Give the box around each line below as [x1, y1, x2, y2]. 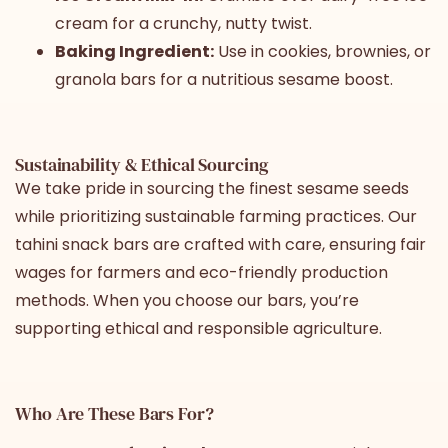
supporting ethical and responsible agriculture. [15, 316, 382, 340]
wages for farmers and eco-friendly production [15, 260, 388, 284]
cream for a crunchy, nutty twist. [55, 11, 312, 35]
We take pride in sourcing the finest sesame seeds [15, 176, 409, 200]
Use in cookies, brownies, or [214, 39, 431, 63]
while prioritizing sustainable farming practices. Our [15, 204, 417, 228]
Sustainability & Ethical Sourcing [15, 151, 268, 177]
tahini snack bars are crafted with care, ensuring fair [15, 232, 426, 256]
